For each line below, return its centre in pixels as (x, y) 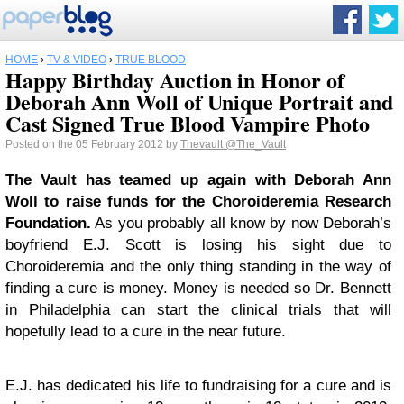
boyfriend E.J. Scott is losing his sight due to (198, 245)
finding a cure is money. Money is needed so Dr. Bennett (198, 288)
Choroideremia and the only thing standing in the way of (198, 266)
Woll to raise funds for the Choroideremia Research (198, 202)
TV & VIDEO (77, 60)
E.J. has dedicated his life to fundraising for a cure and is (198, 386)
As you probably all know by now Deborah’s (241, 223)
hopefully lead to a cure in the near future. (146, 331)
